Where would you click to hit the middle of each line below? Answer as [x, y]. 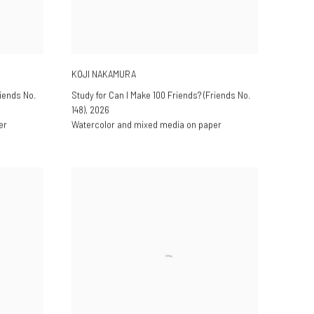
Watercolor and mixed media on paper [146, 124]
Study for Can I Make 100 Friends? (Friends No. [161, 95]
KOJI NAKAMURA [104, 74]
